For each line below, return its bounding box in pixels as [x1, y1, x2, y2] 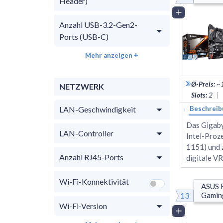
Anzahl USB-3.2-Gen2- [59, 19, 137, 29]
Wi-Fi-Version [59, 201, 108, 211]
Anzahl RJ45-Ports [59, 152, 123, 162]
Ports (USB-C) [59, 31, 109, 41]
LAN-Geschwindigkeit [59, 104, 136, 114]
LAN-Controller [59, 128, 113, 138]
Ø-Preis [191, 79, 214, 88]
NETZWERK [59, 81, 104, 91]
